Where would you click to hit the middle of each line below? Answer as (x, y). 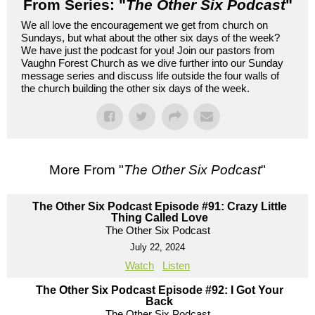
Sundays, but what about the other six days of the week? (150, 38)
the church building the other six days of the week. (135, 89)
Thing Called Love (159, 218)
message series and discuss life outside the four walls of (150, 76)
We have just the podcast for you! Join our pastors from (148, 51)
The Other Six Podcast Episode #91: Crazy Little (159, 207)
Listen (176, 266)
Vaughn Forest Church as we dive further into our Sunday (152, 63)
